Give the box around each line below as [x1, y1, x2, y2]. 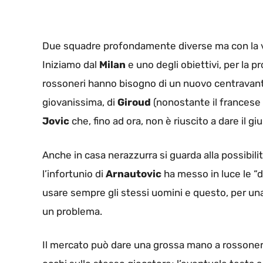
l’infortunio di [42, 167, 106, 180]
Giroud [117, 96, 151, 109]
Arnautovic [106, 167, 161, 180]
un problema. [42, 205, 102, 217]
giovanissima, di [42, 96, 117, 109]
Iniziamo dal [42, 59, 99, 71]
